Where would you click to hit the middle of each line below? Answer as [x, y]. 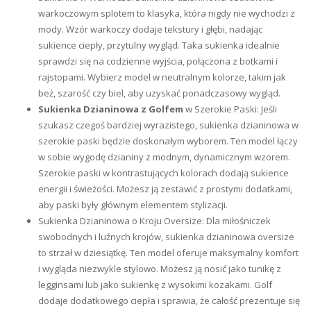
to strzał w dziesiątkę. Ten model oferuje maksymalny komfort [168, 253]
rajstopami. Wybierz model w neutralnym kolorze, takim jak [162, 77]
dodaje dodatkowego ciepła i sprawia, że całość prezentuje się [169, 301]
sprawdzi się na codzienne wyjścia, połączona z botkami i [158, 61]
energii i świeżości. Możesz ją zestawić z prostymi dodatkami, [165, 189]
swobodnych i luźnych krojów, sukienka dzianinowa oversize [166, 237]
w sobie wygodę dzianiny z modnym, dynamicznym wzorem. [164, 157]
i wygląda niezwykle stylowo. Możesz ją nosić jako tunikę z [160, 269]
